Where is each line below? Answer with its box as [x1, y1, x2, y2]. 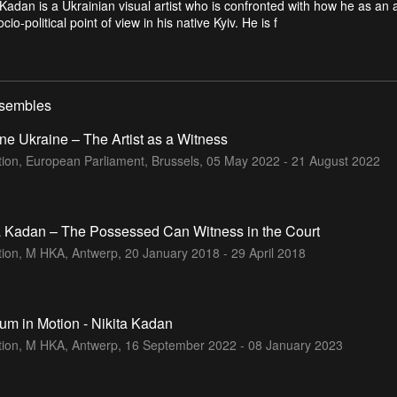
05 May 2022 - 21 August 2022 [206, 151, 380, 169]
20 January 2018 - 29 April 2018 [125, 243, 306, 261]
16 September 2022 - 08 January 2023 [125, 335, 343, 354]
